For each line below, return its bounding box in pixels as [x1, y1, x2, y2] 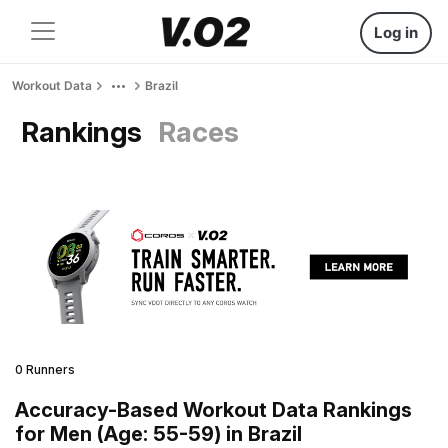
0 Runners [15, 361, 75, 377]
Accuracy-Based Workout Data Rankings [15, 397, 412, 422]
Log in [374, 23, 418, 42]
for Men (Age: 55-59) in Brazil [15, 421, 302, 446]
